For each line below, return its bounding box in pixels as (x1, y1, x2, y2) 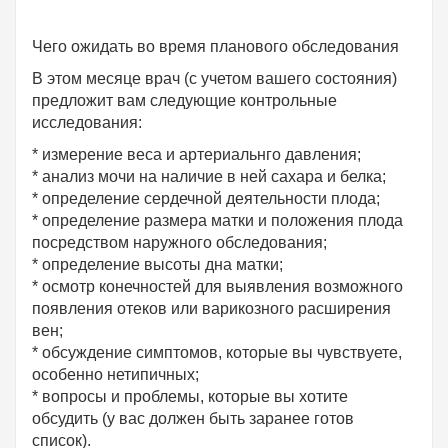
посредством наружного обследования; (32, 234, 327, 252)
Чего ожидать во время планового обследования (32, 38, 399, 56)
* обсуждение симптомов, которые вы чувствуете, (32, 344, 402, 362)
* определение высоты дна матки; (32, 256, 283, 274)
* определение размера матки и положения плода (32, 212, 403, 230)
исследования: (32, 114, 142, 132)
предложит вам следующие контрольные (32, 92, 337, 110)
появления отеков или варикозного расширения (32, 300, 391, 318)
